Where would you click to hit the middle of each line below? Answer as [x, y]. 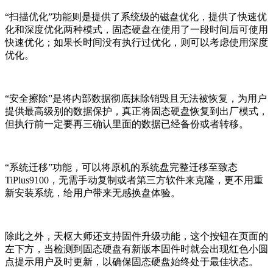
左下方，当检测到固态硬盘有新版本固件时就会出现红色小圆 [136, 249]
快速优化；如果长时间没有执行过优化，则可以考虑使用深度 [136, 43]
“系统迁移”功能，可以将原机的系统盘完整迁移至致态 [121, 168]
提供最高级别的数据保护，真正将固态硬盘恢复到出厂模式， [136, 112]
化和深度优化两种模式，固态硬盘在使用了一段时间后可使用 [136, 30]
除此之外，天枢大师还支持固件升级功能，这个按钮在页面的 [136, 236]
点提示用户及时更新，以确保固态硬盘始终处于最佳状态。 [132, 262]
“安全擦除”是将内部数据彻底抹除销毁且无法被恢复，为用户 [136, 99]
